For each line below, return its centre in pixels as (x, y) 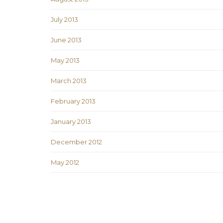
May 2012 (65, 163)
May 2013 (65, 60)
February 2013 (73, 101)
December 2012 (76, 142)
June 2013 (66, 40)
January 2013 (71, 122)
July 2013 (64, 20)
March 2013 (69, 81)
